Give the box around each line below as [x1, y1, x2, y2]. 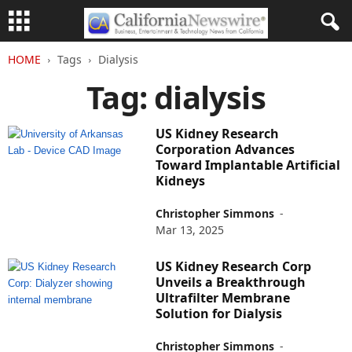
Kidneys [156, 172, 206, 189]
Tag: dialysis [86, 75, 266, 119]
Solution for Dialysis [156, 305, 283, 322]
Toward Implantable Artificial [156, 156, 341, 174]
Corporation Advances [156, 141, 295, 158]
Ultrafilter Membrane [156, 289, 291, 306]
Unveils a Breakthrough [156, 273, 306, 291]
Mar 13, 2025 [156, 222, 225, 237]
